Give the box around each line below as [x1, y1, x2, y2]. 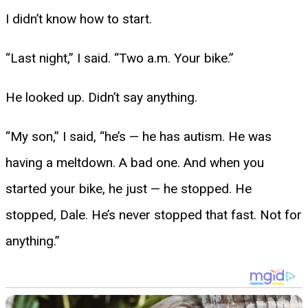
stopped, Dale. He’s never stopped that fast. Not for [5, 206, 302, 223]
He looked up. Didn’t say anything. [5, 89, 197, 105]
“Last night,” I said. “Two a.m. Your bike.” [5, 49, 234, 66]
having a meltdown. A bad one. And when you [5, 154, 264, 170]
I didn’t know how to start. [5, 10, 152, 27]
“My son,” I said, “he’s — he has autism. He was [5, 128, 272, 144]
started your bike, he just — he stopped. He [5, 180, 252, 197]
